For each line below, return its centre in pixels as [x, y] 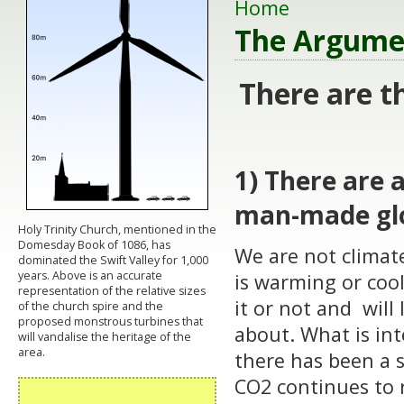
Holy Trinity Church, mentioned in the [117, 229]
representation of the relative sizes [112, 290]
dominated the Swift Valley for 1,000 [113, 260]
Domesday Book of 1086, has [94, 244]
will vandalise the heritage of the [105, 336]
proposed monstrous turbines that [110, 321]
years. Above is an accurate [90, 275]
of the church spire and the [91, 306]
